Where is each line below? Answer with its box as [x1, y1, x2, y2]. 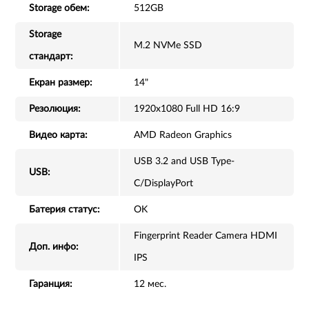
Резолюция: [29, 104, 81, 114]
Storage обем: [29, 3, 90, 14]
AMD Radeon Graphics [134, 130, 232, 141]
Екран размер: [29, 78, 92, 88]
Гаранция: [29, 279, 72, 290]
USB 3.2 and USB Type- [134, 157, 235, 167]
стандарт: [29, 52, 73, 62]
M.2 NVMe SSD [134, 41, 202, 51]
